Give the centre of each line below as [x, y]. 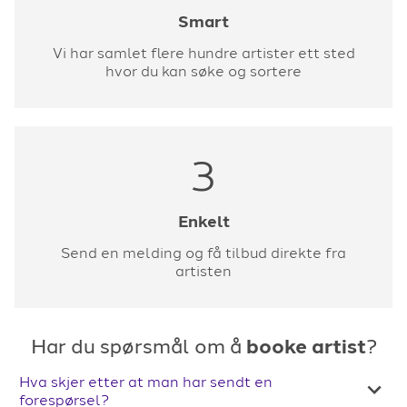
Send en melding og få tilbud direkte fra [203, 253]
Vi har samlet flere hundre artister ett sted [203, 54]
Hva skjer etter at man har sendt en [146, 382]
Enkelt [203, 222]
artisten [203, 272]
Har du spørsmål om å [138, 347]
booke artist [306, 347]
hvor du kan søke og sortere [203, 72]
